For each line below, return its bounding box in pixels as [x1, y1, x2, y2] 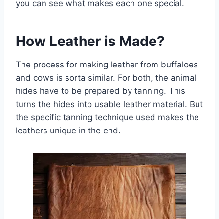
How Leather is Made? [16, 32, 165, 49]
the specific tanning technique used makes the [16, 112, 199, 122]
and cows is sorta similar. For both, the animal [16, 72, 197, 83]
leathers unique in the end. [16, 125, 121, 135]
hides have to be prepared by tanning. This [16, 86, 185, 96]
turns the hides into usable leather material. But [16, 99, 203, 109]
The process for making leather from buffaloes [16, 59, 198, 69]
